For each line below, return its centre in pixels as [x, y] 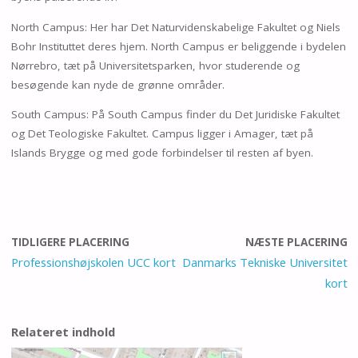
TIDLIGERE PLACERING [70, 242]
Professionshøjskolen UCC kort [93, 262]
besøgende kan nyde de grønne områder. [117, 84]
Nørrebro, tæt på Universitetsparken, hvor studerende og [155, 65]
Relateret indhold [63, 331]
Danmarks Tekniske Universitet [265, 262]
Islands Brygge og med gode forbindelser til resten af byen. [162, 153]
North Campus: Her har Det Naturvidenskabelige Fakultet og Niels [175, 27]
